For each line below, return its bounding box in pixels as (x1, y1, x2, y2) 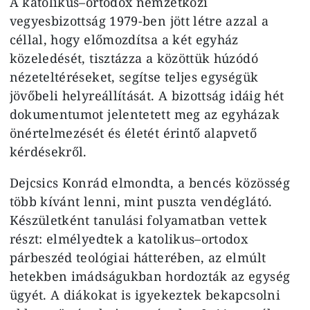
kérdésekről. (9, 143, 87, 160)
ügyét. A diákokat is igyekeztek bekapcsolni (9, 286, 280, 303)
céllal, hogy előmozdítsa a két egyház (9, 30, 239, 48)
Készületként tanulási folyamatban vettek (9, 211, 267, 228)
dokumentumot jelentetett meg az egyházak (9, 105, 280, 122)
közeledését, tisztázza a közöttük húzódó (9, 49, 258, 66)
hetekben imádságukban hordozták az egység (9, 267, 291, 284)
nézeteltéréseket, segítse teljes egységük (9, 68, 259, 85)
